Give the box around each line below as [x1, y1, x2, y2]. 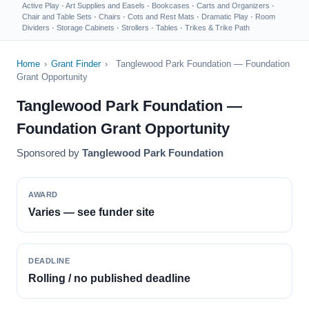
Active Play [22, 1, 59, 10]
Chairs [99, 12, 121, 21]
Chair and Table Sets [22, 12, 92, 21]
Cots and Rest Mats [128, 12, 195, 21]
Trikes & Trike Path [185, 23, 250, 32]
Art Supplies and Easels [66, 1, 145, 10]
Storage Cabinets [57, 23, 114, 32]
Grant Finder [51, 59, 101, 69]
